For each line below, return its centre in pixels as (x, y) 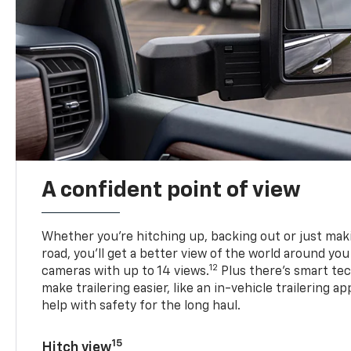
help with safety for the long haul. (141, 306)
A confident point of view (172, 190)
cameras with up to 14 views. (126, 271)
